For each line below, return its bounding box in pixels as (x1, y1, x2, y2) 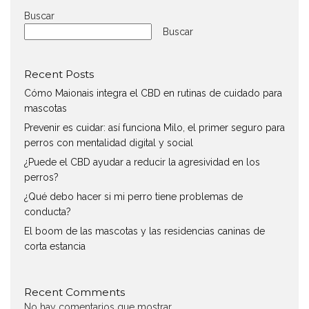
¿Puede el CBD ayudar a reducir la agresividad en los (24, 157, 260, 168)
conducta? (24, 206, 71, 218)
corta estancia (24, 241, 86, 252)
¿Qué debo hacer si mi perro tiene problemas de (24, 191, 243, 203)
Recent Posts (24, 68, 94, 81)
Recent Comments (24, 286, 125, 299)
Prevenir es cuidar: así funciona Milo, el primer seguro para (24, 122, 285, 134)
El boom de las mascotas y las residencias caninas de (24, 226, 265, 237)
